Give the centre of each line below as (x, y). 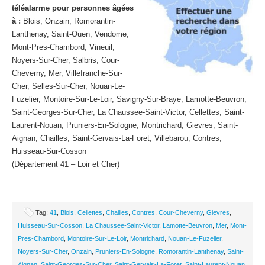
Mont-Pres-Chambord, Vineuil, (63, 47)
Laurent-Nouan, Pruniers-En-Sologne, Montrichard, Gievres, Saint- (125, 125)
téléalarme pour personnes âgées (73, 8)
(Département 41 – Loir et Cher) (66, 164)
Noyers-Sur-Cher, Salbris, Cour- (66, 60)
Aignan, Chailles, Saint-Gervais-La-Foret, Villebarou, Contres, (117, 138)
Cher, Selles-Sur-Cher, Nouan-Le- (68, 86)
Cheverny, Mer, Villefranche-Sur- (67, 73)
